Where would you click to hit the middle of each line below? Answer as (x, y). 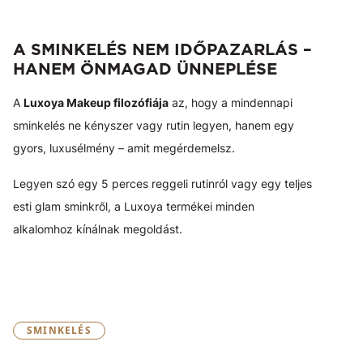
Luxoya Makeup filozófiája (96, 103)
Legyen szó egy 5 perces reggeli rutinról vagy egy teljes (162, 184)
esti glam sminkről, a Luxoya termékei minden (134, 207)
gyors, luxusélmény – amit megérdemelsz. (124, 148)
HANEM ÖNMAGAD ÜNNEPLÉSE (145, 69)
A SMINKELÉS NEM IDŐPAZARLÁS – (162, 50)
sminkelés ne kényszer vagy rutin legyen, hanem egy (154, 126)
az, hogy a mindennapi (231, 103)
